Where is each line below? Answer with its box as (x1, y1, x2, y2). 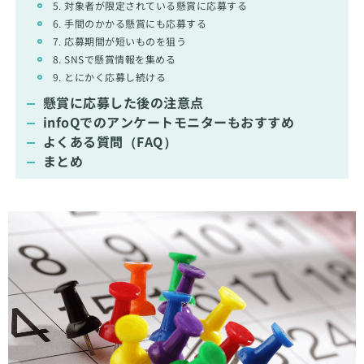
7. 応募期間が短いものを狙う (52, 34, 187, 48)
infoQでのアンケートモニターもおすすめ (42, 112, 295, 132)
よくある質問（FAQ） (42, 132, 177, 151)
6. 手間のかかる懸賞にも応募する (52, 16, 207, 30)
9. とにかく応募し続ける (52, 70, 167, 84)
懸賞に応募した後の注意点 (42, 93, 204, 112)
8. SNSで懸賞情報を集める (52, 52, 176, 66)
